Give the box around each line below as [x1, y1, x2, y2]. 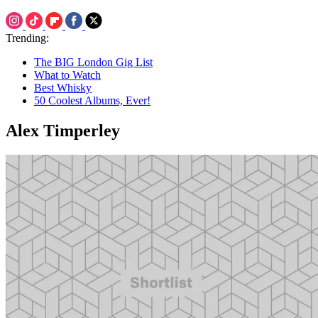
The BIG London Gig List [34, 56, 153, 68]
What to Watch [34, 69, 101, 81]
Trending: [6, 32, 49, 44]
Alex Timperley [6, 121, 120, 140]
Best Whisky [34, 82, 92, 94]
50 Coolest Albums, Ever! [34, 94, 150, 106]
